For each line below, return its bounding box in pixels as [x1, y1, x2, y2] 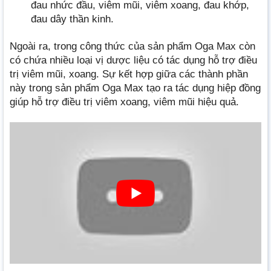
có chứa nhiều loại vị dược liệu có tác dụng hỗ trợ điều [10, 54, 257, 66]
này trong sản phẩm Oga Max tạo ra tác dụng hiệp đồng [10, 82, 261, 94]
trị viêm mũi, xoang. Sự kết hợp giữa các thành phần [10, 68, 248, 80]
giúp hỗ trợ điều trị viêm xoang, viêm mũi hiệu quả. [10, 96, 239, 108]
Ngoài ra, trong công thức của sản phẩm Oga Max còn [10, 40, 255, 52]
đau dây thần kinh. [31, 13, 114, 25]
